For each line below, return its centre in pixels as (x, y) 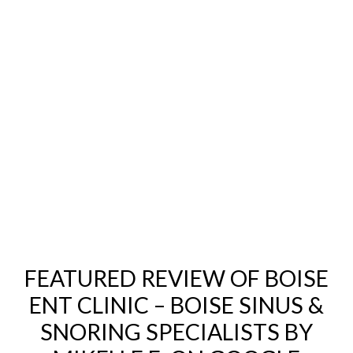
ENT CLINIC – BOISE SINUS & (176, 305)
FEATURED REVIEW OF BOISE (176, 278)
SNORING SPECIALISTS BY (176, 331)
